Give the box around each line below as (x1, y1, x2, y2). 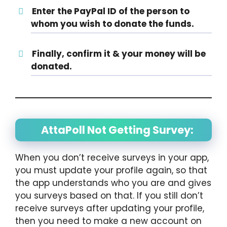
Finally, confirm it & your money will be (31, 47, 206, 60)
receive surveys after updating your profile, (15, 202, 204, 214)
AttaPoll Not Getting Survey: (41, 122, 194, 137)
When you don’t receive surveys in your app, (15, 151, 209, 164)
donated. (31, 60, 72, 72)
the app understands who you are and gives (15, 176, 211, 189)
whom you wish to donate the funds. (31, 18, 194, 30)
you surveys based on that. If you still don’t (15, 189, 203, 202)
